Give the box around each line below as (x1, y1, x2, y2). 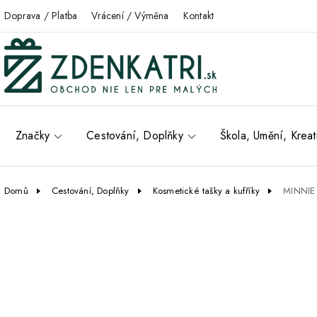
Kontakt (183, 8, 214, 23)
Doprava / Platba (4, 8, 78, 23)
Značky (16, 127, 50, 144)
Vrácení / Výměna (91, 8, 169, 23)
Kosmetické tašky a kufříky (152, 184, 260, 198)
